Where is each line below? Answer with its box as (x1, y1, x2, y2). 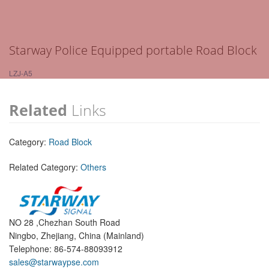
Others (80, 161, 106, 174)
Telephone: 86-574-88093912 (9, 243, 122, 255)
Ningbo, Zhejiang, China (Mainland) (9, 229, 144, 242)
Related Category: (9, 161, 80, 174)
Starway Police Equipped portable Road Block (9, 42, 257, 59)
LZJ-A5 (9, 68, 32, 79)
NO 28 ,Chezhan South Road (9, 216, 120, 229)
